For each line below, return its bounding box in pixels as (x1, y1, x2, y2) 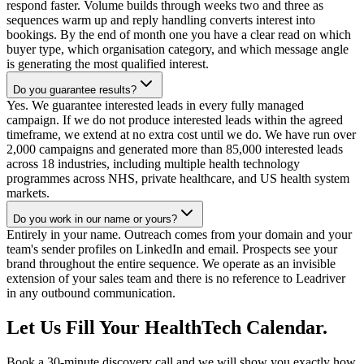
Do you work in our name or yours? (13, 212, 177, 225)
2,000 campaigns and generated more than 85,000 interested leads (6, 141, 343, 156)
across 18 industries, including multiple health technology (6, 156, 300, 171)
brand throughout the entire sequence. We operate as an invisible (6, 256, 336, 271)
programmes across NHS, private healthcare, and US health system (6, 171, 349, 185)
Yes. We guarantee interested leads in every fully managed (6, 97, 304, 112)
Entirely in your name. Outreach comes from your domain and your (6, 227, 352, 241)
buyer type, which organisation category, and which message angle (6, 41, 349, 56)
